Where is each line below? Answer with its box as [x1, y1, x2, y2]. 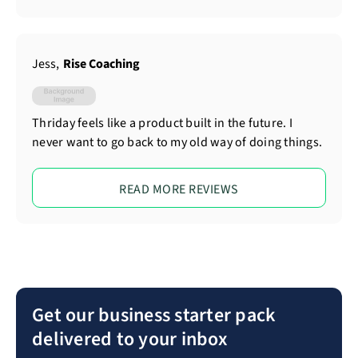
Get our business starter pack [32, 301, 276, 330]
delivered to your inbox [32, 325, 228, 354]
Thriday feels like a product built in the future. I [32, 114, 292, 133]
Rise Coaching [63, 55, 140, 74]
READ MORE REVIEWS [119, 181, 239, 199]
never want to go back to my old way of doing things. [32, 133, 322, 152]
